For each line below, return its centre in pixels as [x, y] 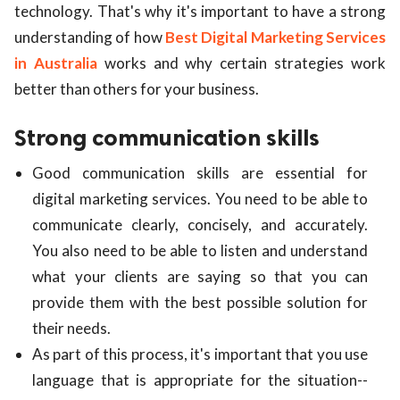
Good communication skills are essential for [200, 173]
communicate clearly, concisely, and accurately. [200, 225]
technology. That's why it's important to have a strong [200, 11]
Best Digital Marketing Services [275, 37]
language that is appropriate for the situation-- [200, 380]
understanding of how [90, 37]
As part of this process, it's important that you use [200, 354]
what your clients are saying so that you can [200, 277]
